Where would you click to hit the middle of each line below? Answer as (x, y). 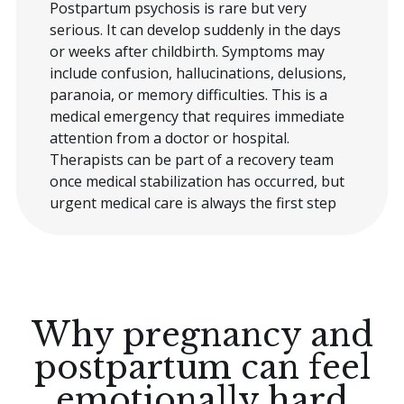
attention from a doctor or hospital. (169, 138)
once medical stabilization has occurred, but (197, 182)
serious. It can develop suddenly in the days (195, 30)
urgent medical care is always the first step (193, 203)
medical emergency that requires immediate (197, 117)
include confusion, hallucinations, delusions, (197, 73)
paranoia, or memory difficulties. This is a (188, 95)
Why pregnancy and (202, 335)
